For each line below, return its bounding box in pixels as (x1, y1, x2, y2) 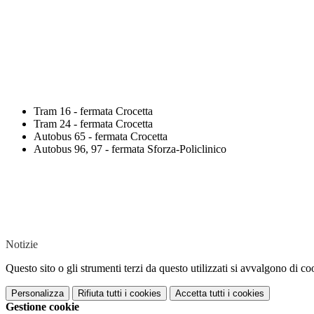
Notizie (6, 238, 38, 251)
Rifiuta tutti (78, 288, 122, 299)
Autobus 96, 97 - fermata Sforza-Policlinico (34, 143, 226, 156)
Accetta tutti (175, 288, 225, 299)
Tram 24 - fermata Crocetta (34, 118, 153, 130)
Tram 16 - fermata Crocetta (34, 105, 153, 118)
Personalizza (11, 288, 64, 299)
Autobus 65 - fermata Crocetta (34, 130, 168, 143)
